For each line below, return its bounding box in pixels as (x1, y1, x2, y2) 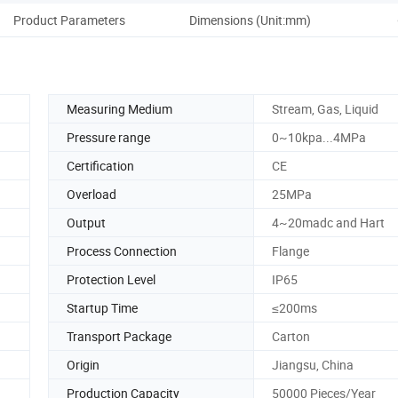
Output (67, 213, 106, 231)
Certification (67, 156, 134, 174)
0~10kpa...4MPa (272, 128, 366, 146)
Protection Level (67, 270, 155, 288)
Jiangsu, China (272, 355, 354, 373)
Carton (272, 327, 310, 345)
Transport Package (67, 327, 171, 345)
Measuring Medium (67, 99, 172, 117)
